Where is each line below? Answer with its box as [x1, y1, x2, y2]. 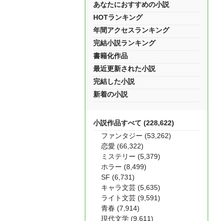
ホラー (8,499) [101, 163, 147, 171]
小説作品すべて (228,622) [93, 119, 174, 127]
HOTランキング [93, 13, 143, 21]
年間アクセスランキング [93, 26, 169, 34]
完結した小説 [93, 77, 135, 85]
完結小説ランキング [93, 39, 155, 47]
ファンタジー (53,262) [101, 132, 171, 140]
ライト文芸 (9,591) [101, 194, 160, 202]
